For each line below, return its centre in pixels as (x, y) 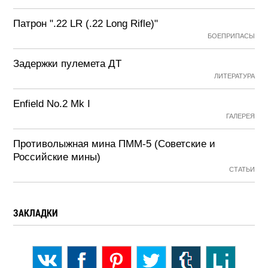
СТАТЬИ (242, 169)
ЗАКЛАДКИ (36, 213)
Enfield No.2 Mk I (52, 104)
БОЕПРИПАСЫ (231, 36)
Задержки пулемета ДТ (68, 64)
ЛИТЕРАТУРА (234, 76)
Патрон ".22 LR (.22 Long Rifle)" (86, 24)
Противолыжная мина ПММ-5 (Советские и (115, 144)
